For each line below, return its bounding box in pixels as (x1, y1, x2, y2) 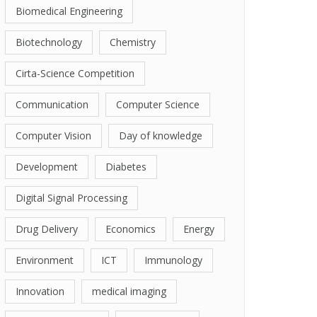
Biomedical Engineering (16, 4, 122, 18)
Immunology (144, 253, 202, 267)
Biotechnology (16, 35, 82, 49)
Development (16, 160, 78, 173)
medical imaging (92, 284, 166, 298)
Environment (16, 253, 74, 267)
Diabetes (105, 160, 146, 173)
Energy (183, 222, 214, 236)
